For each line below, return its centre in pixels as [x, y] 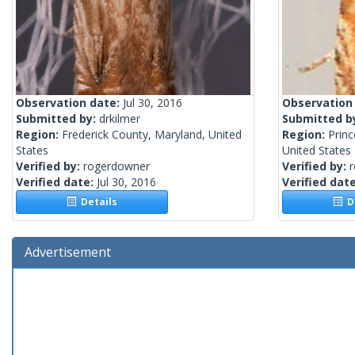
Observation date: [69, 103]
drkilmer [120, 119]
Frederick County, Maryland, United [152, 135]
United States [317, 151]
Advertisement [68, 252]
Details [97, 202]
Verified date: [56, 182]
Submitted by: [57, 119]
